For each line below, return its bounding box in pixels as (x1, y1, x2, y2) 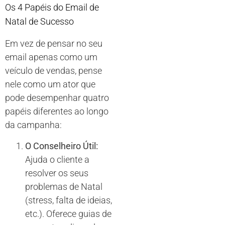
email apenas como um (5, 52, 97, 63)
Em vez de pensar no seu (5, 38, 102, 49)
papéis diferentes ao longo (5, 106, 108, 117)
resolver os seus (25, 167, 88, 178)
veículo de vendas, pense (5, 65, 102, 76)
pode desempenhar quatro (5, 92, 109, 103)
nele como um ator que (5, 79, 95, 90)
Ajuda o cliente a (25, 154, 89, 165)
